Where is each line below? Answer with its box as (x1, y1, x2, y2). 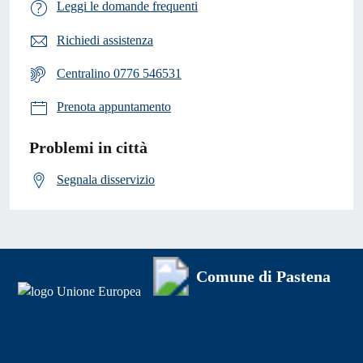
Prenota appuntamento (57, 100, 171, 114)
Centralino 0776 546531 (57, 66, 181, 81)
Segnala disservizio (57, 172, 155, 186)
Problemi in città (29, 138, 147, 156)
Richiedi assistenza (57, 32, 153, 47)
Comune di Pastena (196, 267, 331, 286)
